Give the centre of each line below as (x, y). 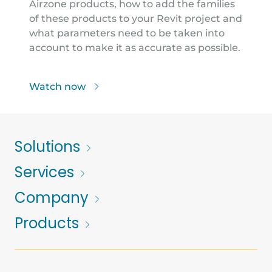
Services (46, 172)
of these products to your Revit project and (136, 19)
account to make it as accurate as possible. (135, 48)
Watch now (59, 87)
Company (53, 198)
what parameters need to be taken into (127, 33)
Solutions (49, 147)
